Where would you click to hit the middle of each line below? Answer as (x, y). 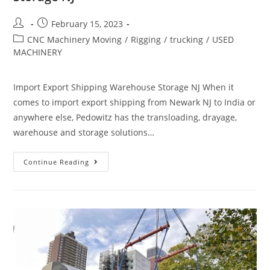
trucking (187, 40)
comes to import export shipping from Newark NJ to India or (135, 102)
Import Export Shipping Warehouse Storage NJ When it (124, 87)
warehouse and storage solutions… (84, 133)
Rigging (146, 40)
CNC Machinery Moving (75, 40)
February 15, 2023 (87, 24)
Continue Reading (57, 162)
